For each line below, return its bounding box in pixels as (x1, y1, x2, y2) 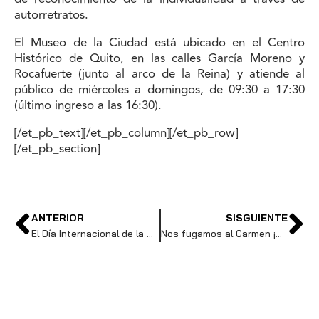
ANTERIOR (31, 211, 84, 224)
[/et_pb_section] (14, 140, 100, 159)
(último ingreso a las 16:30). (14, 96, 162, 115)
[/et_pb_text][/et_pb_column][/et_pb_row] (14, 124, 238, 143)
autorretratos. (14, 6, 88, 25)
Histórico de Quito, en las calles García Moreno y (14, 49, 305, 68)
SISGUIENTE (226, 211, 288, 224)
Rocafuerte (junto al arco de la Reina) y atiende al (14, 65, 305, 84)
